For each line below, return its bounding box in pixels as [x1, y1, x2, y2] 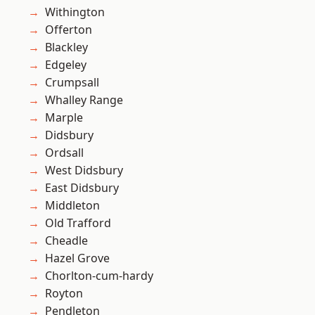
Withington [45, 4, 105, 20]
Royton [45, 285, 83, 302]
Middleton [45, 198, 100, 214]
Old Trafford [45, 215, 111, 231]
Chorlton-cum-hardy [45, 268, 153, 284]
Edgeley [45, 57, 86, 73]
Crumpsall [45, 75, 99, 91]
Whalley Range [45, 92, 123, 108]
